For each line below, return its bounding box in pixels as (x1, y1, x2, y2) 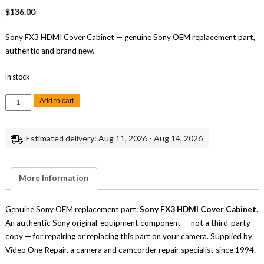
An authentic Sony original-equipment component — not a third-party (5, 218, 250, 228)
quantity (4, 176, 31, 185)
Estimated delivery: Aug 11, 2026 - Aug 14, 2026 (25, 133, 203, 143)
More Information (19, 173, 89, 183)
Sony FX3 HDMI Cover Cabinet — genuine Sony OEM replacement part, (5, 32, 255, 42)
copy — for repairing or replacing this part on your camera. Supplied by (5, 232, 252, 242)
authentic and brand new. (5, 46, 94, 56)
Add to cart (39, 97, 74, 105)
